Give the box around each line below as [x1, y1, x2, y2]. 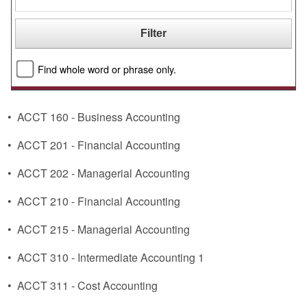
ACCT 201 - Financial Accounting [17, 137, 180, 153]
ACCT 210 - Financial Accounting [17, 193, 180, 209]
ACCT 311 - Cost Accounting [17, 278, 158, 293]
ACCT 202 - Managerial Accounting [17, 165, 190, 181]
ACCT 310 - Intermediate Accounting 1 [17, 249, 204, 265]
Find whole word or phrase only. [38, 61, 176, 76]
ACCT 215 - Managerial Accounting [17, 221, 190, 237]
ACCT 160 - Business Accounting [17, 109, 180, 125]
